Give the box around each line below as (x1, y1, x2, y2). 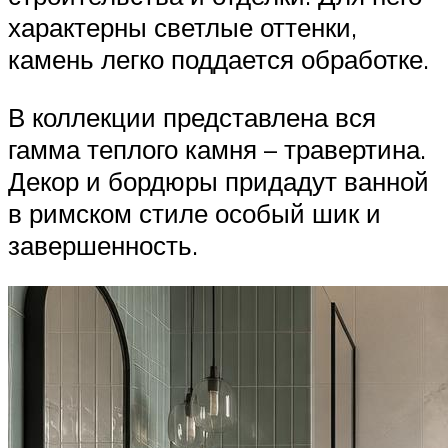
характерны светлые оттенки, (8, 11, 357, 44)
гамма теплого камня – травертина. (8, 132, 426, 165)
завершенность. (8, 228, 198, 261)
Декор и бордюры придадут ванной (8, 164, 429, 197)
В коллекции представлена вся (8, 100, 376, 133)
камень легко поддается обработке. (8, 43, 429, 76)
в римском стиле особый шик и (8, 196, 381, 229)
